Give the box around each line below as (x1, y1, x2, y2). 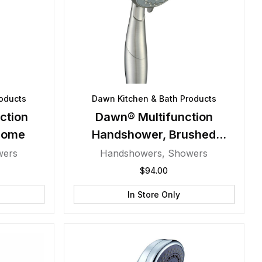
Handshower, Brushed (92, 127, 216, 142)
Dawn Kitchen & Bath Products (91, 94, 216, 104)
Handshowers (100, 147, 163, 159)
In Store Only (127, 189, 181, 199)
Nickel (136, 145, 171, 159)
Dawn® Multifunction (95, 110, 213, 124)
